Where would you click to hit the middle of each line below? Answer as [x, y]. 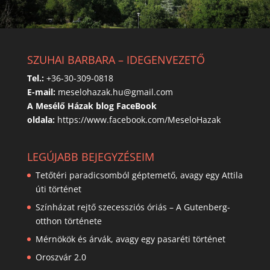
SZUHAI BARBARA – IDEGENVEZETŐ [116, 60]
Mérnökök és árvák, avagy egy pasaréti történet [130, 239]
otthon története [68, 221]
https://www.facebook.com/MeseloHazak [139, 120]
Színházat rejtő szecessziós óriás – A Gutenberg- [133, 207]
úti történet [58, 189]
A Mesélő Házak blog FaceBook [92, 106]
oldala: [41, 120]
